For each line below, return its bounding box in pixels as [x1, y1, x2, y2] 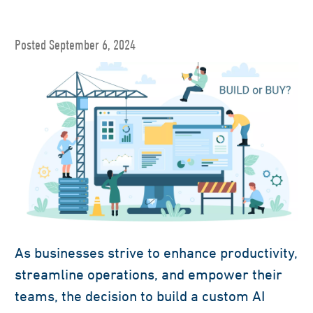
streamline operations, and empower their [15, 266, 282, 283]
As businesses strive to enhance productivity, [15, 245, 298, 261]
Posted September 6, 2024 [15, 36, 136, 52]
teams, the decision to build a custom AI [15, 288, 265, 305]
